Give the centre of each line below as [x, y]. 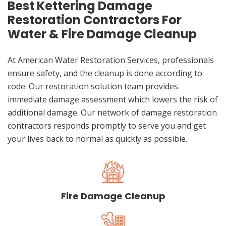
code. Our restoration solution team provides [93, 87]
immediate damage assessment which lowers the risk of [113, 100]
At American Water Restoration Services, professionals [111, 60]
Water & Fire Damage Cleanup [102, 34]
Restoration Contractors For [95, 20]
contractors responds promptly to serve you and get [107, 126]
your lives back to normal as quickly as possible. [97, 139]
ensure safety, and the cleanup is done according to [105, 73]
